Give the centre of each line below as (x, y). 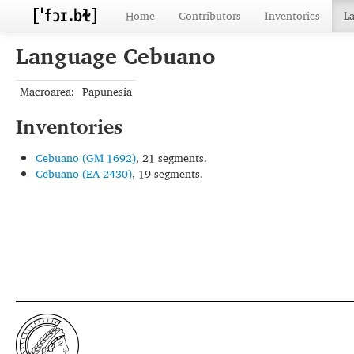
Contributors (210, 15)
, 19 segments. (168, 173)
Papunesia (107, 91)
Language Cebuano (115, 56)
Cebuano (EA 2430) (84, 173)
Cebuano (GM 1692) (86, 158)
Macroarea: (47, 91)
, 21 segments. (171, 158)
